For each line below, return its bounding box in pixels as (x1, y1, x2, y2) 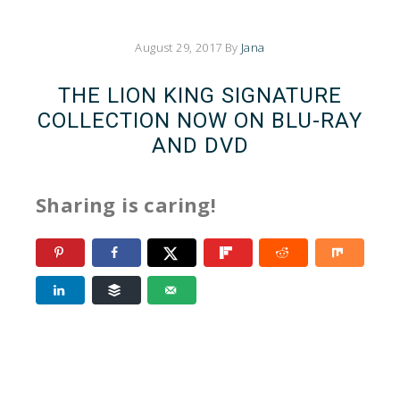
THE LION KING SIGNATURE (58, 83, 342, 108)
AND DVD (151, 133, 249, 158)
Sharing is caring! (36, 191, 217, 218)
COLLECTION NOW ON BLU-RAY (37, 108, 362, 133)
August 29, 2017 (135, 39, 222, 55)
